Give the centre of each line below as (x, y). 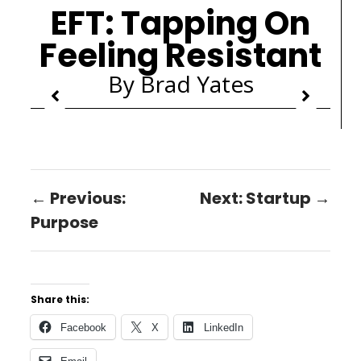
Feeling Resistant (180, 56)
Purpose (65, 222)
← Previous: (79, 198)
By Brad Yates (180, 84)
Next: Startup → (265, 198)
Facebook (84, 328)
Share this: (60, 299)
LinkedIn (224, 328)
